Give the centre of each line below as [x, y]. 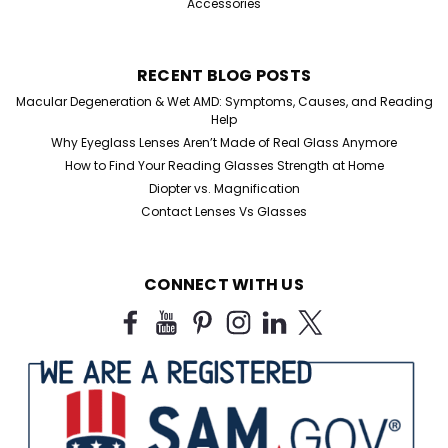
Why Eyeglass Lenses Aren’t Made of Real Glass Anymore [224, 142]
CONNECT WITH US [224, 284]
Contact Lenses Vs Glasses [224, 211]
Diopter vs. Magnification [224, 188]
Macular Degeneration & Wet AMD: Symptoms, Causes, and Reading [224, 101]
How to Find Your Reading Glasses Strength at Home [224, 165]
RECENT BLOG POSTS [224, 75]
